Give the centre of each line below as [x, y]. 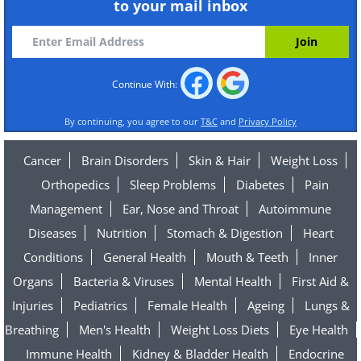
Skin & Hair [219, 160]
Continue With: [145, 83]
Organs [33, 281]
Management [66, 209]
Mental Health [232, 281]
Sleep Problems [172, 185]
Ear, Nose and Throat [180, 209]
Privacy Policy [268, 121]
